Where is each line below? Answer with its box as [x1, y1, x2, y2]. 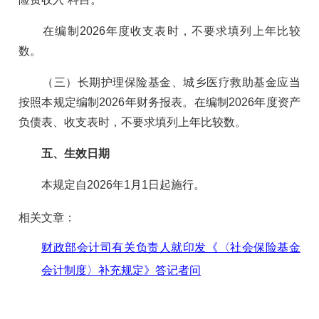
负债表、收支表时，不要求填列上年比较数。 [19, 115, 247, 128]
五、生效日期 [41, 147, 110, 159]
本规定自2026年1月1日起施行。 [19, 178, 206, 191]
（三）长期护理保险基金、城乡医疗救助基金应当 [19, 75, 300, 88]
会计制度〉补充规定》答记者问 [41, 263, 202, 276]
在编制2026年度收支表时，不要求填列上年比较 [19, 24, 300, 37]
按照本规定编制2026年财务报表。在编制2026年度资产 [19, 95, 300, 108]
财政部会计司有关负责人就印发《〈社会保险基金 [41, 241, 300, 253]
